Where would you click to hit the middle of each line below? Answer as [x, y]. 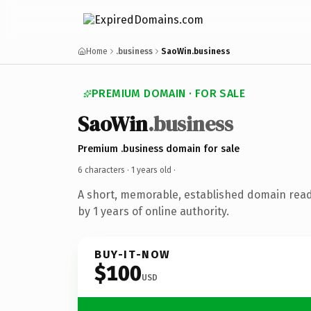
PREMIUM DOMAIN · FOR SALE [168, 93]
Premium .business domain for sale [159, 149]
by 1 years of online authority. [153, 211]
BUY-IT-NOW [133, 254]
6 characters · [104, 170]
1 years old [151, 170]
